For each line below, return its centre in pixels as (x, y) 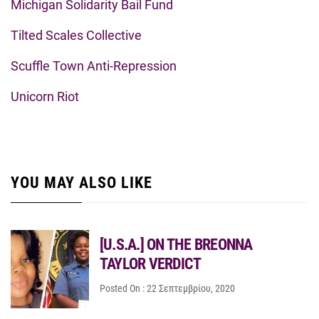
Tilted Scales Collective (76, 36)
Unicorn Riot (45, 97)
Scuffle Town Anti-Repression (94, 66)
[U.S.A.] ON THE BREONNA (176, 245)
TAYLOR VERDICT (151, 264)
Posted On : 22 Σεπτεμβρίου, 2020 (167, 289)
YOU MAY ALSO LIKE (82, 183)
